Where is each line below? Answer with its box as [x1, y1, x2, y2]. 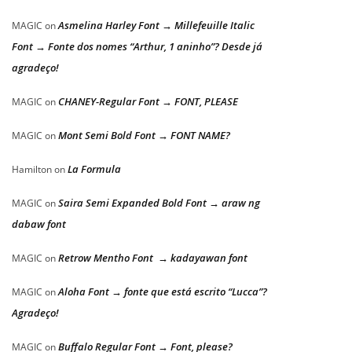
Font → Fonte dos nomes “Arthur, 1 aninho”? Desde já [12, 38, 262, 53]
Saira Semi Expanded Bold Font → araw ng [58, 195, 260, 210]
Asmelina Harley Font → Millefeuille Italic [58, 17, 255, 32]
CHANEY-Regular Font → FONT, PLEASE [58, 93, 238, 108]
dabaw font [12, 216, 66, 231]
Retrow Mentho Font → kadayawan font [58, 250, 247, 265]
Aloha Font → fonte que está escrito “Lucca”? [58, 284, 267, 299]
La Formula [68, 161, 121, 176]
